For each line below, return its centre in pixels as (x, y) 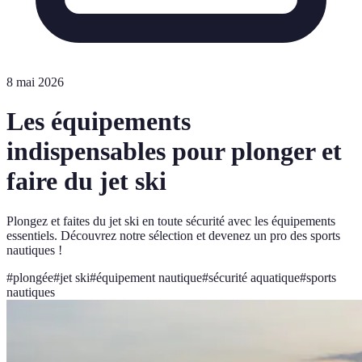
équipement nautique (149, 277)
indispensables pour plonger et (174, 152)
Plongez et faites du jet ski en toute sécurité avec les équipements (171, 221)
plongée (33, 277)
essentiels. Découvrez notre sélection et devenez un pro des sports (173, 235)
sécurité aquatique (254, 277)
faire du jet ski (86, 181)
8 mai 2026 (35, 82)
